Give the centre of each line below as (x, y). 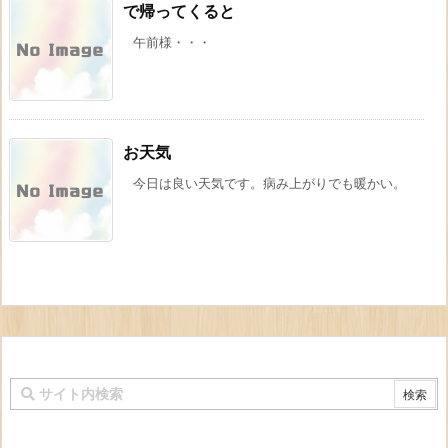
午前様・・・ (172, 43)
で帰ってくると (179, 12)
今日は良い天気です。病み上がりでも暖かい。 (269, 184)
